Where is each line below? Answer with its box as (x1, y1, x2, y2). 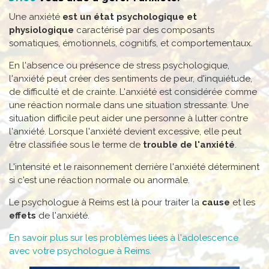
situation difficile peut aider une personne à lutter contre (9, 112, 248, 124)
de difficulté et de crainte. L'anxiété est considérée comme (9, 86, 257, 97)
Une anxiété (9, 11, 62, 22)
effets (9, 210, 36, 221)
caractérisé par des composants (74, 24, 214, 35)
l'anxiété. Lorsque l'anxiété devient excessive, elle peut (9, 125, 241, 137)
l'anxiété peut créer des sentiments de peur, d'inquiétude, (9, 73, 252, 84)
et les (230, 196, 255, 208)
